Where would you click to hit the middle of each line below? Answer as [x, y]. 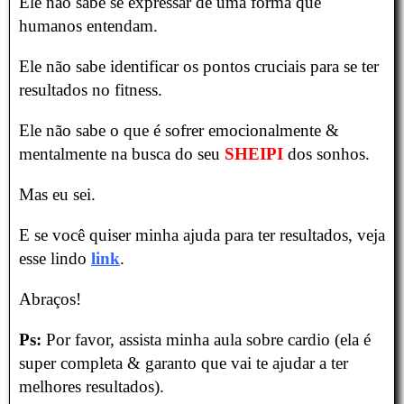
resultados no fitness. [91, 90]
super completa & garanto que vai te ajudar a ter [184, 363]
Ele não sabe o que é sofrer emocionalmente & [179, 131]
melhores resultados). [92, 387]
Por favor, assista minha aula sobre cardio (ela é [206, 340]
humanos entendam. [88, 26]
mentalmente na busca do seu [122, 154]
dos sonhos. [329, 154]
